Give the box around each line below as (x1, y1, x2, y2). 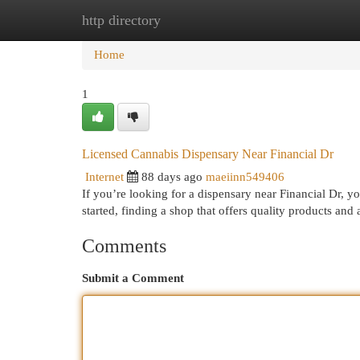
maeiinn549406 (206, 170, 284, 183)
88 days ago (141, 170, 202, 183)
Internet (85, 170, 124, 183)
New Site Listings (161, 14, 248, 27)
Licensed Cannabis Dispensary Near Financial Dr (82, 147, 333, 161)
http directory (82, 12, 161, 28)
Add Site (272, 14, 316, 27)
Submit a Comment (82, 272, 184, 284)
